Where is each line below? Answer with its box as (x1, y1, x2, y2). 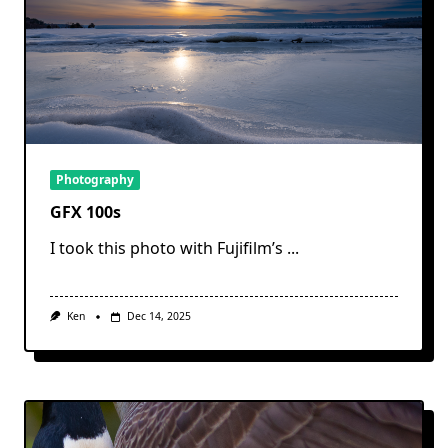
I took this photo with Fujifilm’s (50, 237, 283, 260)
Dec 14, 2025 (126, 309, 191, 324)
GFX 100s (50, 201, 121, 224)
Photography (56, 171, 134, 189)
